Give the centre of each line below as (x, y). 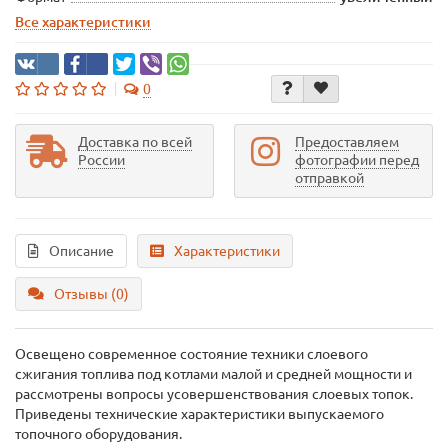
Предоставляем (347, 142)
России (101, 160)
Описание (81, 251)
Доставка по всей (135, 142)
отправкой (329, 178)
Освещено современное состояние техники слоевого (191, 354)
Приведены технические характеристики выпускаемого (199, 414)
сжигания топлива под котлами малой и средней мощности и (213, 374)
